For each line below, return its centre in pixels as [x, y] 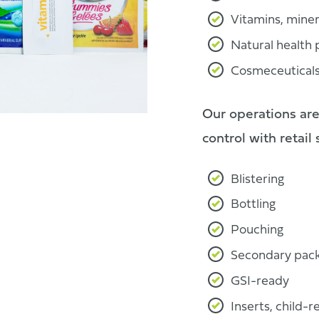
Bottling [253, 205]
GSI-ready [260, 281]
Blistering [257, 179]
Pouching [257, 231]
